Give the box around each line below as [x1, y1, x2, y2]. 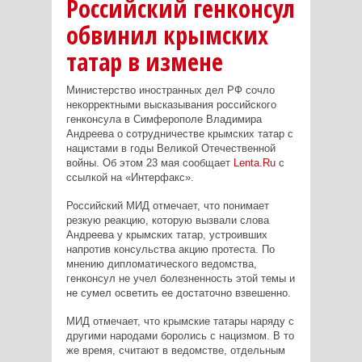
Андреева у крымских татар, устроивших [65, 228, 267, 241]
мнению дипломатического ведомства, [65, 257, 257, 270]
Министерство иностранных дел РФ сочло [65, 83, 275, 96]
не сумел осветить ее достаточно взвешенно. [65, 286, 291, 299]
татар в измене [65, 44, 223, 78]
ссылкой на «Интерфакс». [65, 170, 194, 183]
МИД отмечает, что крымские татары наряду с [65, 314, 294, 327]
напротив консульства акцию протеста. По [65, 242, 275, 255]
